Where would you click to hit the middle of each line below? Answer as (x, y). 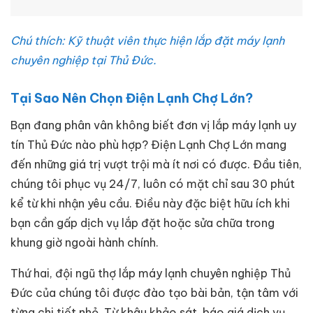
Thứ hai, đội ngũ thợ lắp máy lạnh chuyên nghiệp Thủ (151, 273)
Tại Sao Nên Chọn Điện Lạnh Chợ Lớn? (132, 98)
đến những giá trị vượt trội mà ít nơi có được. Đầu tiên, (156, 164)
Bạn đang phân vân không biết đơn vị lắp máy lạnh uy (153, 125)
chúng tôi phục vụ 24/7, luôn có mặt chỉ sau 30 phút (153, 183)
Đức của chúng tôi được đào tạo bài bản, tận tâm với (154, 292)
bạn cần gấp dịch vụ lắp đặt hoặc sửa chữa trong (143, 223)
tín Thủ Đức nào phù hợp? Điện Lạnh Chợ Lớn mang (148, 144)
